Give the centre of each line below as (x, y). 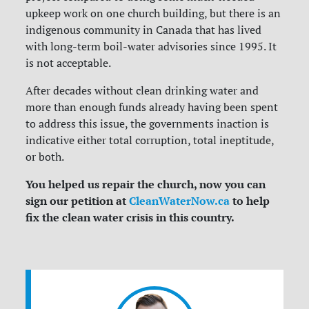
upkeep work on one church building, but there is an (153, 13)
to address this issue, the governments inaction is (148, 124)
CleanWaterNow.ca (180, 201)
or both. (45, 157)
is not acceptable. (69, 63)
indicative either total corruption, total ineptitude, (150, 140)
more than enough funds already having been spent (152, 107)
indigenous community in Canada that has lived (144, 30)
